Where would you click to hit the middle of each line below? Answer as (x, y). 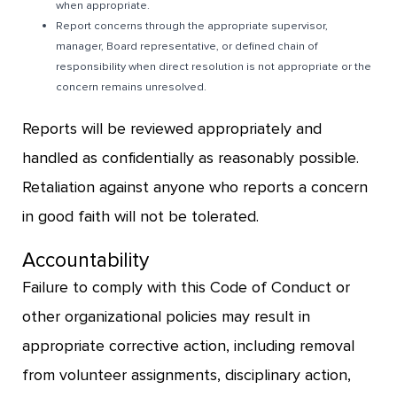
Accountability (86, 260)
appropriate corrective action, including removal (188, 345)
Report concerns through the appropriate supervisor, (192, 25)
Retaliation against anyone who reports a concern (195, 187)
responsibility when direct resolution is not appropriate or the (214, 66)
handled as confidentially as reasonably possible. (191, 157)
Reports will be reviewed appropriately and (172, 128)
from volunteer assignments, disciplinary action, (187, 374)
